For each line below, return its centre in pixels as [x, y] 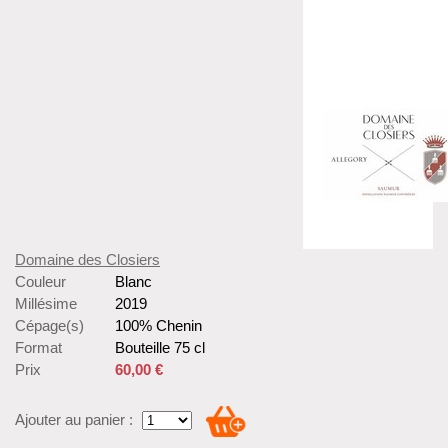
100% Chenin [158, 326]
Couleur [40, 282]
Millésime [46, 304]
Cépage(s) [49, 326]
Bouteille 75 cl [160, 348]
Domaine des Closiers [87, 260]
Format [38, 348]
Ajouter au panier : [74, 420]
